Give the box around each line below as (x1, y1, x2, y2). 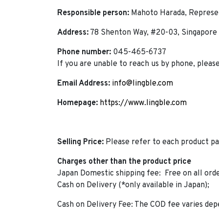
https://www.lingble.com (100, 98, 187, 108)
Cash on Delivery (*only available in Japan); (57, 180, 211, 190)
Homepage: (57, 98, 98, 108)
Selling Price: (57, 137, 104, 147)
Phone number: (57, 47, 111, 57)
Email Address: (57, 78, 110, 88)
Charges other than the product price (57, 156, 191, 167)
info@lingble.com (112, 78, 173, 88)
